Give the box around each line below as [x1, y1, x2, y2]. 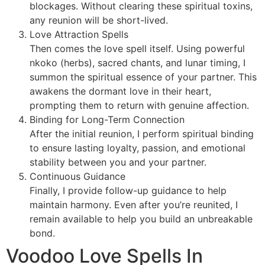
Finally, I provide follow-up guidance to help [30, 184, 227, 196]
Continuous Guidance [30, 170, 125, 182]
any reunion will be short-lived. [30, 14, 168, 26]
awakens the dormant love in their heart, [30, 85, 211, 97]
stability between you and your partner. [30, 156, 206, 168]
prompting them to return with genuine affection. [30, 99, 249, 111]
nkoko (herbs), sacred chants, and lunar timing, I [30, 56, 245, 69]
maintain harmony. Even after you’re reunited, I [30, 198, 238, 211]
